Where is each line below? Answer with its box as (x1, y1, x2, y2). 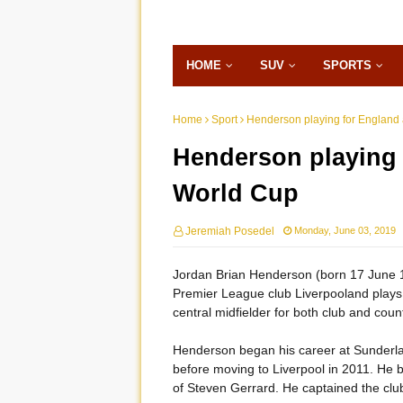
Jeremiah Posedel (185, 225, 274, 237)
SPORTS (323, 58, 372, 72)
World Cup (173, 180, 299, 207)
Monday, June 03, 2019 (294, 225, 396, 236)
